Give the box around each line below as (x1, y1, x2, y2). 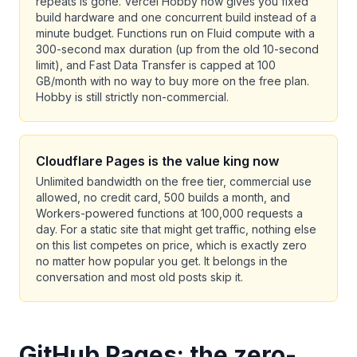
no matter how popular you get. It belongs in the (36, 254, 288, 268)
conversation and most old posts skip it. (36, 270, 243, 284)
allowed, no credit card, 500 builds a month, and (36, 190, 290, 204)
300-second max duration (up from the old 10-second (36, 42, 319, 56)
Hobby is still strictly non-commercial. (36, 90, 229, 104)
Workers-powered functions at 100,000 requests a (36, 206, 303, 220)
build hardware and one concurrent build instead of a (36, 10, 316, 24)
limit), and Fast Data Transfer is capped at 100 (36, 58, 276, 72)
